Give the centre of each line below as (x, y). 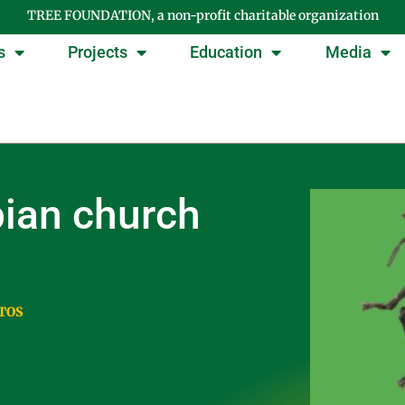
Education (226, 52)
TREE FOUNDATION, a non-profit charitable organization (202, 15)
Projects (98, 52)
